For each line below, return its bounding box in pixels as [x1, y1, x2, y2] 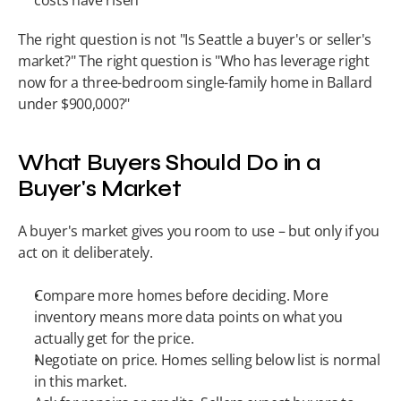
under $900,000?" [18, 94, 130, 114]
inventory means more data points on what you [34, 307, 343, 327]
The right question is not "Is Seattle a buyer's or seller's [18, 30, 372, 49]
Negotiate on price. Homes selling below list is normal [34, 350, 380, 370]
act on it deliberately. [18, 243, 153, 262]
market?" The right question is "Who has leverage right [18, 51, 370, 71]
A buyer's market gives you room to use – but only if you [18, 221, 380, 241]
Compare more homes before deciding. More [34, 286, 328, 305]
